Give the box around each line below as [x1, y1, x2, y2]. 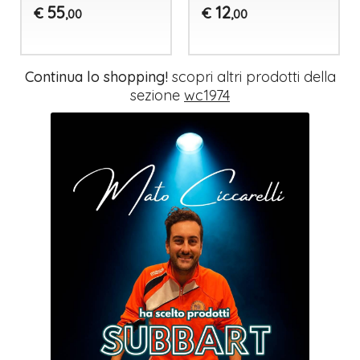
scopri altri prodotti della [167, 67, 336, 86]
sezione [130, 85, 184, 104]
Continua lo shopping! [24, 67, 168, 86]
